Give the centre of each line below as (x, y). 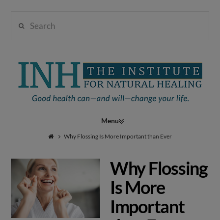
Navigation (151, 118)
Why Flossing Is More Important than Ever (118, 137)
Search (23, 18)
